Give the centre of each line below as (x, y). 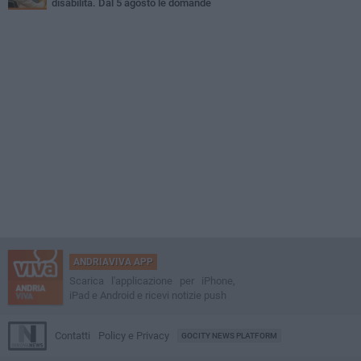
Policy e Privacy (134, 336)
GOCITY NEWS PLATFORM (229, 336)
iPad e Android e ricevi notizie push (148, 296)
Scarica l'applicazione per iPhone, (152, 281)
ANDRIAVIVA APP (113, 262)
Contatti (73, 336)
